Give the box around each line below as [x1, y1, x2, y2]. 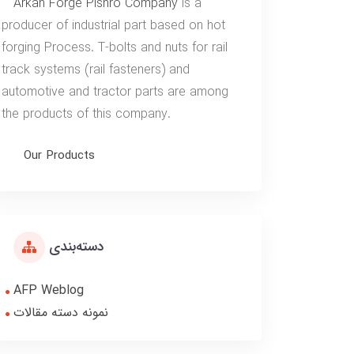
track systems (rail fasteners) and [2, 60, 190, 81]
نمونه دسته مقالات [13, 303, 108, 323]
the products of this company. [2, 104, 171, 125]
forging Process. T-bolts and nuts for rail [2, 38, 228, 58]
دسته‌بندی [49, 236, 104, 258]
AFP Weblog [13, 281, 84, 301]
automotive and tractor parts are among [2, 82, 228, 103]
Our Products [24, 146, 96, 166]
